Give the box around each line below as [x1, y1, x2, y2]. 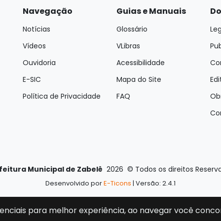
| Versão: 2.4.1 [131, 178, 176, 188]
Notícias [23, 24, 50, 34]
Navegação [23, 5, 73, 17]
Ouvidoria [23, 57, 56, 68]
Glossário [116, 24, 147, 34]
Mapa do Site [116, 74, 161, 84]
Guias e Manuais [116, 5, 186, 17]
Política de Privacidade [23, 91, 101, 101]
